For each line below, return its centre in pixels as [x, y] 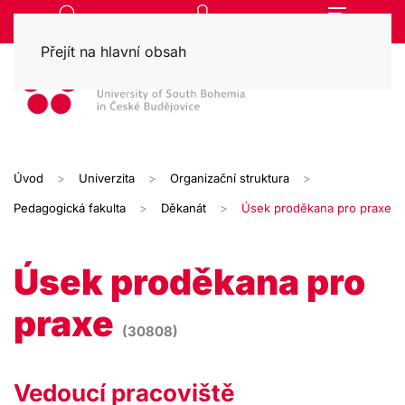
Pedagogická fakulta [70, 208]
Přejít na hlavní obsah [113, 52]
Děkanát [184, 208]
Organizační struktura [230, 178]
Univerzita [107, 178]
